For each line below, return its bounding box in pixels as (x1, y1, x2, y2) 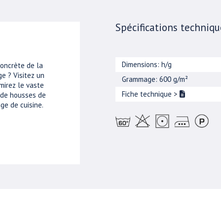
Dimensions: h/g (122, 60, 172, 69)
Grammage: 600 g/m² (122, 74, 188, 84)
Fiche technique (122, 89, 174, 99)
